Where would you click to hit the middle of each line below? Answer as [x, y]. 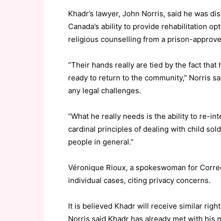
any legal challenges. [105, 91]
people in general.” [101, 142]
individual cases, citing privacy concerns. [139, 180]
